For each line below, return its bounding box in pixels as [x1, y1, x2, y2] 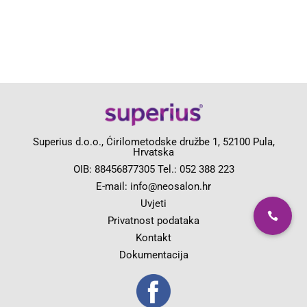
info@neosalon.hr [130, 180, 211, 193]
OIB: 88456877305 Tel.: [73, 163, 180, 176]
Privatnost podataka [108, 214, 199, 228]
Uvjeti [140, 197, 167, 210]
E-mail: [96, 180, 130, 193]
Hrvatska [133, 146, 174, 159]
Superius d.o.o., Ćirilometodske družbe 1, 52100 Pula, [32, 136, 275, 149]
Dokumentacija [119, 249, 188, 262]
